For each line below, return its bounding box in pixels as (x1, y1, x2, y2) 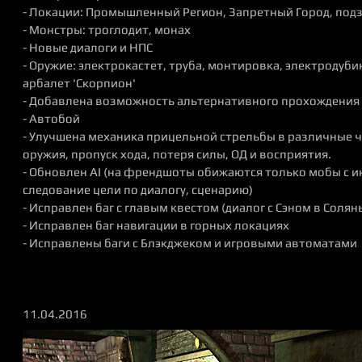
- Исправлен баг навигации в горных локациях (23, 218, 289, 232)
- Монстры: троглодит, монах (23, 23, 191, 36)
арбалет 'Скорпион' (23, 76, 136, 90)
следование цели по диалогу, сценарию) (23, 183, 253, 196)
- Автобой (23, 112, 80, 125)
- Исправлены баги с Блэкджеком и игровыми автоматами (23, 236, 357, 250)
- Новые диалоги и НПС (23, 40, 153, 54)
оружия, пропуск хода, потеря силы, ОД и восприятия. (23, 147, 331, 161)
